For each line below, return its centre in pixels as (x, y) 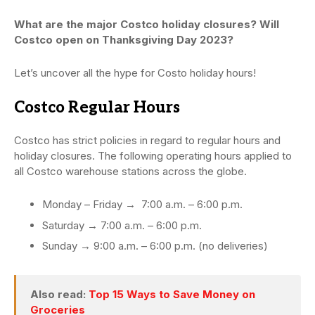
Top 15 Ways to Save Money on (172, 295)
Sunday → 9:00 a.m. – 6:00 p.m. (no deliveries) (155, 246)
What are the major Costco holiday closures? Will (147, 25)
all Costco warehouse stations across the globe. (130, 172)
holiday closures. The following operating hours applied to (153, 156)
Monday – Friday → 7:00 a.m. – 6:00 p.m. (142, 205)
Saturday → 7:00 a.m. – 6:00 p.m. (122, 225)
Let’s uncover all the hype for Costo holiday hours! (135, 73)
